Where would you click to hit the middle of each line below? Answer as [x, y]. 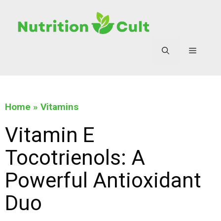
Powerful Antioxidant [103, 181]
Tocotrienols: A [75, 158]
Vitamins [59, 107]
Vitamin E [50, 135]
